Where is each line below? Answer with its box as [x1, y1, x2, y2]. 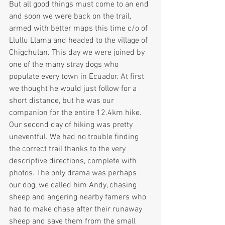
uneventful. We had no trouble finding [9, 132, 141, 143]
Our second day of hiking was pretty [9, 120, 135, 131]
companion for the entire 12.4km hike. [9, 108, 142, 119]
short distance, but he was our [9, 96, 116, 106]
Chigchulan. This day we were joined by [9, 48, 147, 58]
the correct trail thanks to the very [9, 144, 128, 155]
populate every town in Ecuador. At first [9, 72, 146, 82]
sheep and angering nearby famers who [9, 192, 148, 203]
